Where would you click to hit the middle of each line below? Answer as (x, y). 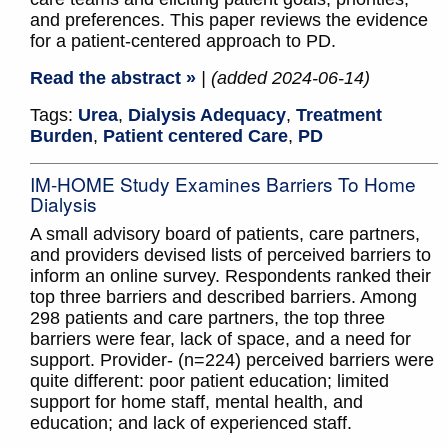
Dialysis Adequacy (207, 115)
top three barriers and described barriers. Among (223, 297)
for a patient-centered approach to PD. (183, 41)
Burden (61, 136)
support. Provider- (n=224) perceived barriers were (232, 360)
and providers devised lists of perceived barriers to (230, 255)
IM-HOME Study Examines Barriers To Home (223, 184)
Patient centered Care (195, 136)
